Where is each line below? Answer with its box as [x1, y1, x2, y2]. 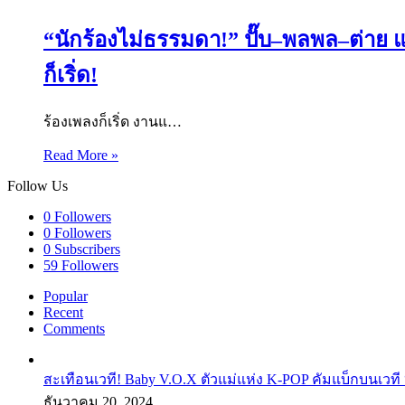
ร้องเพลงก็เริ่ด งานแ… [43, 113, 182, 129]
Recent [43, 304, 83, 320]
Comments [43, 320, 105, 336]
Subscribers [54, 240, 120, 257]
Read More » [43, 146, 118, 163]
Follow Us [7, 177, 68, 193]
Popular [43, 287, 88, 304]
